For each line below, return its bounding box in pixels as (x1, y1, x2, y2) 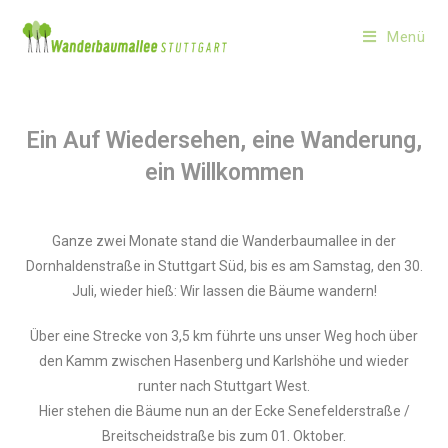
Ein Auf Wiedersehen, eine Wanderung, (26, 127, 422, 154)
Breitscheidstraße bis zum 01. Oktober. (102, 428, 346, 444)
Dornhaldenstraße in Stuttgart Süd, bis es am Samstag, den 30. (25, 258, 423, 274)
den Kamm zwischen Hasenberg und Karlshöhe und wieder (39, 353, 409, 369)
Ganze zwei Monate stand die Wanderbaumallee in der (52, 233, 396, 249)
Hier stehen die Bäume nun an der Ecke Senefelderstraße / (38, 403, 410, 419)
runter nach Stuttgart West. (138, 378, 310, 394)
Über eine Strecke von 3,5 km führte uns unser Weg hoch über (30, 328, 418, 344)
